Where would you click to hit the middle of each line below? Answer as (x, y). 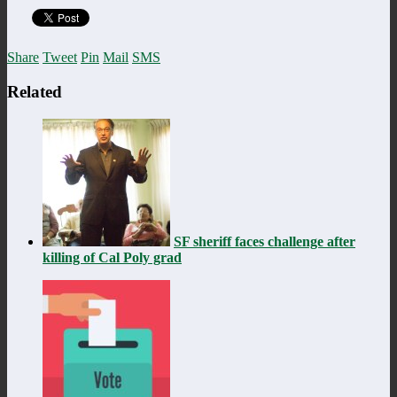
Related (35, 91)
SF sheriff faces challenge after (265, 241)
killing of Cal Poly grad (112, 257)
